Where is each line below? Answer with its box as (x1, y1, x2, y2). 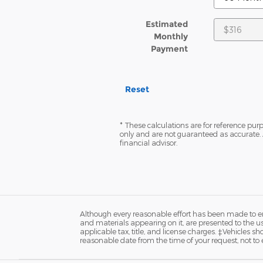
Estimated (145, 19, 188, 29)
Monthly (153, 31, 188, 42)
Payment (150, 43, 188, 54)
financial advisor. (120, 138, 177, 147)
